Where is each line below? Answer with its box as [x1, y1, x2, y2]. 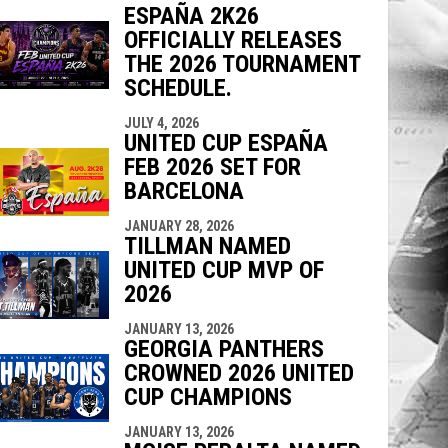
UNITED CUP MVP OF [123, 255, 324, 284]
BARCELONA [123, 176, 244, 205]
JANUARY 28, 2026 [123, 217, 234, 234]
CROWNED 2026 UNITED [123, 358, 354, 387]
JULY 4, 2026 [123, 114, 199, 131]
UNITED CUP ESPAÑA [123, 128, 328, 157]
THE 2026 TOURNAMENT [123, 49, 360, 78]
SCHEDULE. [123, 73, 232, 102]
